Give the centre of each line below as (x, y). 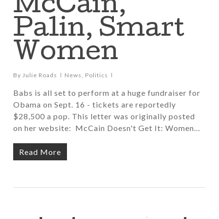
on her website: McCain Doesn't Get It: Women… (107, 128)
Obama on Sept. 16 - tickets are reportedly (94, 104)
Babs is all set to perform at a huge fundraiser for (107, 93)
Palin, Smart (99, 31)
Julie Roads (40, 75)
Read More (40, 152)
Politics (96, 75)
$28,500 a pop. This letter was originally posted (104, 116)
